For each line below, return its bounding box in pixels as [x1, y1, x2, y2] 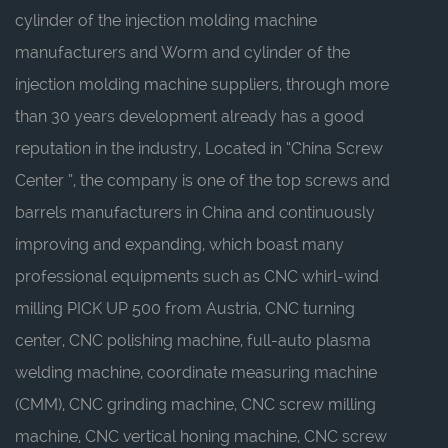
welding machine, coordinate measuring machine [15, 362, 377, 382]
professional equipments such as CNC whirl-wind [15, 266, 379, 286]
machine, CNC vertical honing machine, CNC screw [15, 426, 387, 446]
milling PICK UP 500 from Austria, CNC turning [15, 298, 355, 318]
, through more [279, 74, 389, 94]
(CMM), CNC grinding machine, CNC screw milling [15, 394, 376, 414]
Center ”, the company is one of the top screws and [15, 170, 390, 190]
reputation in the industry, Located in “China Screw [15, 138, 383, 158]
